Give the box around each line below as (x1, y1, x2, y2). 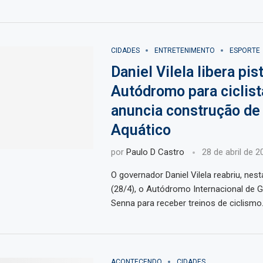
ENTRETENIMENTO (154, 46, 215, 55)
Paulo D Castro (126, 147, 184, 158)
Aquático (110, 122, 171, 139)
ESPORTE (229, 46, 260, 55)
